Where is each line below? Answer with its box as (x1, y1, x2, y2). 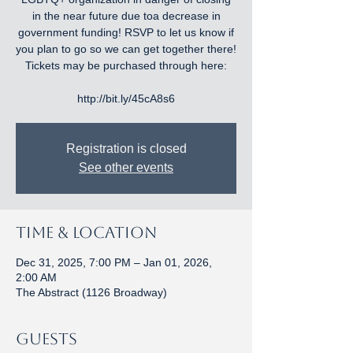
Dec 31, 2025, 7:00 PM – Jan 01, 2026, (16, 256, 212, 269)
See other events (79, 161, 173, 174)
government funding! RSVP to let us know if (18, 26, 234, 39)
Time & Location (16, 223, 157, 242)
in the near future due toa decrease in (32, 9, 221, 22)
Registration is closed (65, 142, 187, 155)
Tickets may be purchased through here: (25, 59, 227, 72)
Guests (16, 329, 77, 348)
